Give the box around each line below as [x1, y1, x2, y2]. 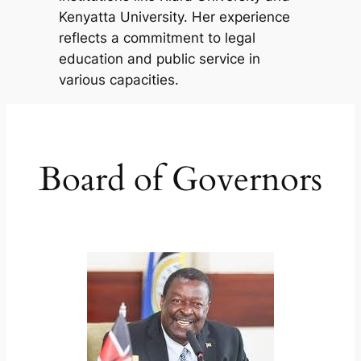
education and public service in [58, 50, 260, 67]
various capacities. [58, 71, 179, 88]
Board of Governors [39, 157, 322, 203]
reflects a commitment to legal [58, 29, 255, 46]
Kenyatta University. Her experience [58, 8, 290, 25]
